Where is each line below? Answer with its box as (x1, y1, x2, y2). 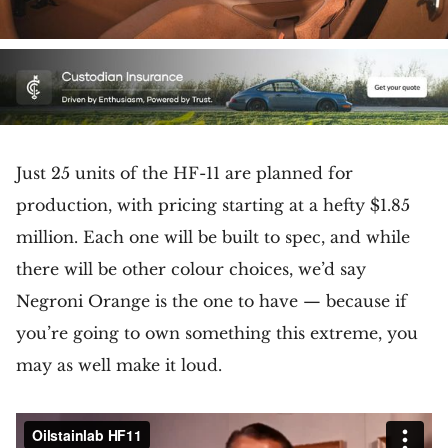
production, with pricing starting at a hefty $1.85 (16, 195, 410, 216)
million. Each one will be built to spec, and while (16, 227, 410, 248)
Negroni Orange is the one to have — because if (16, 291, 407, 312)
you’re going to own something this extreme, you (16, 323, 418, 344)
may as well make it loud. (16, 355, 222, 376)
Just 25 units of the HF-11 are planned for (16, 163, 353, 184)
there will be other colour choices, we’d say (16, 259, 366, 280)
